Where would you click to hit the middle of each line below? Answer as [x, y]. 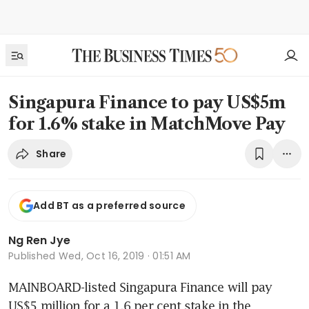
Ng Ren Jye [39, 240]
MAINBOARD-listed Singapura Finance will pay [140, 287]
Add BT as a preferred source [109, 206]
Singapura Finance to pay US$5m [147, 102]
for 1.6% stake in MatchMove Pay [147, 124]
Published [33, 256]
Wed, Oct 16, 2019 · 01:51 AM [124, 256]
